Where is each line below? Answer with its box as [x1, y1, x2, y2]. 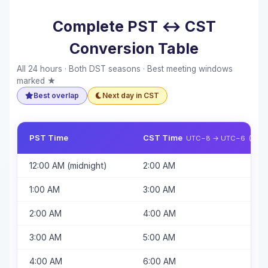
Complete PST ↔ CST [52, 17, 216, 36]
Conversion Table [69, 39, 199, 58]
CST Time [143, 132, 186, 142]
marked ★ [17, 76, 56, 86]
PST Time [29, 132, 68, 142]
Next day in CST [102, 91, 160, 100]
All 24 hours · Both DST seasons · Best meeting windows [17, 64, 233, 74]
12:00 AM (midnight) [29, 160, 107, 170]
